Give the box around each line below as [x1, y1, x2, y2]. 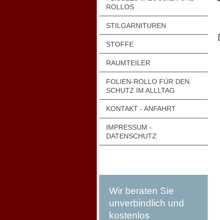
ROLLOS [106, 2, 134, 11]
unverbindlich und [109, 198, 184, 209]
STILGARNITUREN [106, 21, 166, 29]
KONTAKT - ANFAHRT [106, 105, 176, 113]
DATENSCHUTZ [106, 132, 157, 140]
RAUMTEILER [106, 58, 150, 67]
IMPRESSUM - [106, 123, 152, 132]
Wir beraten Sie [109, 186, 174, 196]
